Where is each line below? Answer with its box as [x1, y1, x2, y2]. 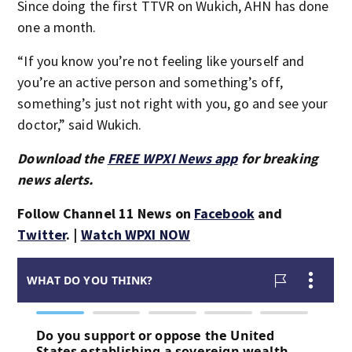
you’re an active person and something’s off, [17, 73, 283, 91]
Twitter [17, 225, 67, 244]
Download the [17, 149, 108, 167]
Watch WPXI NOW [80, 225, 190, 244]
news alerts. [17, 170, 93, 189]
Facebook [194, 204, 255, 222]
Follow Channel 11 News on [17, 204, 194, 222]
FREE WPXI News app [107, 149, 238, 167]
